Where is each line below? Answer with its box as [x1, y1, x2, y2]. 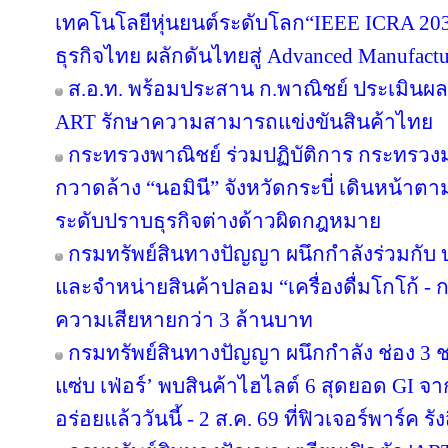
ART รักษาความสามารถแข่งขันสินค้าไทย [55, 110, 433, 134]
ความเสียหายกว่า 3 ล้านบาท [55, 308, 313, 332]
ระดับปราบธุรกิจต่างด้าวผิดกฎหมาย [55, 209, 381, 233]
